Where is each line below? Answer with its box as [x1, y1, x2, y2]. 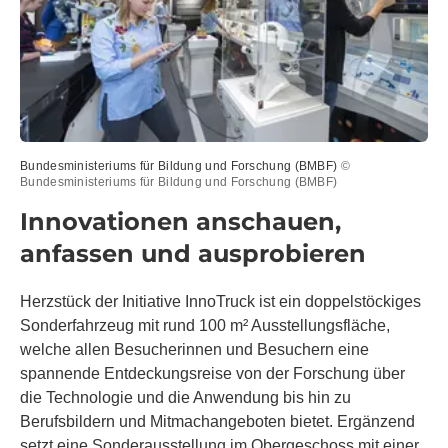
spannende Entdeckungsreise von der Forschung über [20, 364, 405, 382]
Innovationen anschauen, [20, 206, 341, 236]
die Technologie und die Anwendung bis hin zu [20, 388, 351, 406]
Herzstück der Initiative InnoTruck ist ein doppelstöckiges [20, 292, 421, 310]
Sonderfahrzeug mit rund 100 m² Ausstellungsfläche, [20, 316, 390, 334]
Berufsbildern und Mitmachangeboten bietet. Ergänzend [20, 412, 415, 430]
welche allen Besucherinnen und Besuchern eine [20, 340, 369, 358]
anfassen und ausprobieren [20, 238, 366, 268]
